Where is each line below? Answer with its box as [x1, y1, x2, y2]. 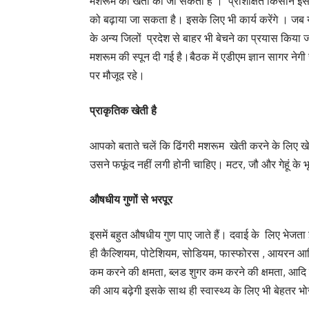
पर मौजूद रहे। [90, 68, 145, 82]
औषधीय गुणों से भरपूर [90, 192, 172, 206]
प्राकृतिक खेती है [90, 103, 159, 117]
